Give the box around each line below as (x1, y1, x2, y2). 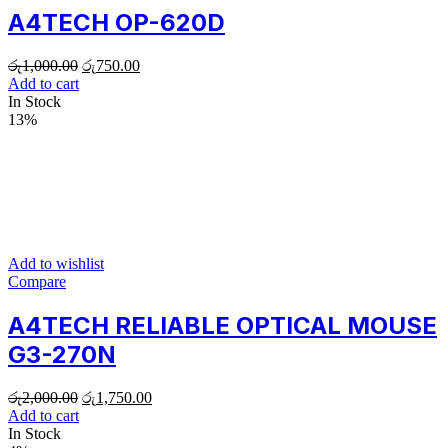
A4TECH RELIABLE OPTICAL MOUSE (8, 310, 437, 340)
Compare (8, 272, 66, 290)
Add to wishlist (8, 254, 104, 272)
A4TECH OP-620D (8, 7, 225, 37)
